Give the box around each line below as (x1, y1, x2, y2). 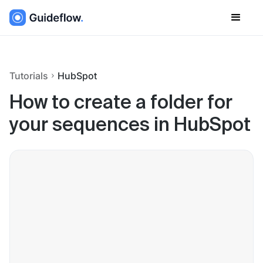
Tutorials (9, 70, 48, 82)
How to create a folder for (9, 94, 232, 113)
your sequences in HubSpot (9, 116, 251, 135)
